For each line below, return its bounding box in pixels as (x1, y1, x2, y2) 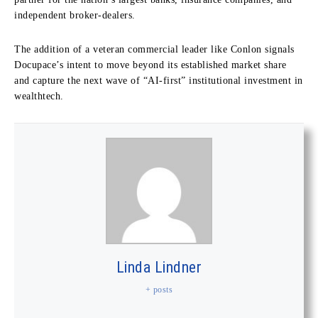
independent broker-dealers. (14, 9, 136, 21)
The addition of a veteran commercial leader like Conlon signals (14, 43, 295, 55)
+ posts (145, 284, 173, 295)
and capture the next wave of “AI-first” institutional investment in (14, 75, 303, 86)
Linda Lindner (116, 258, 202, 276)
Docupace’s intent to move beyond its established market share (14, 59, 287, 70)
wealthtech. (14, 90, 64, 102)
